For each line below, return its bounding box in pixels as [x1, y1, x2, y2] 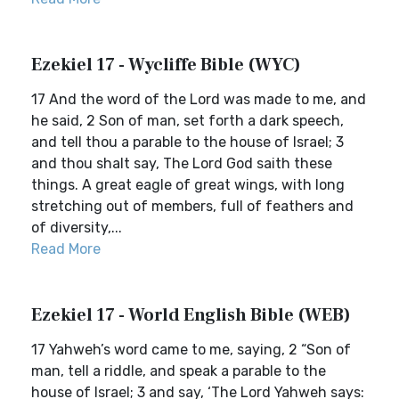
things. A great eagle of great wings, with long [31, 176, 345, 193]
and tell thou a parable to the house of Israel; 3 [31, 134, 344, 151]
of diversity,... [31, 219, 122, 236]
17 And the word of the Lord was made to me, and [31, 91, 366, 108]
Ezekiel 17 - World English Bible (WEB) [31, 304, 351, 327]
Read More [31, 240, 101, 257]
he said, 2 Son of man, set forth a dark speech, [31, 112, 344, 129]
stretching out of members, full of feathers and [31, 198, 354, 215]
